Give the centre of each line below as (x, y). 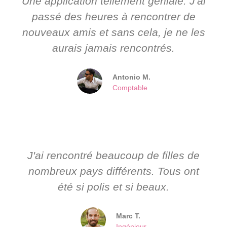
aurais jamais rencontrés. (113, 48)
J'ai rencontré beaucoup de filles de (113, 155)
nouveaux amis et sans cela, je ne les (113, 32)
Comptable (130, 87)
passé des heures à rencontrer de (113, 16)
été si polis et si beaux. (113, 186)
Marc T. (128, 216)
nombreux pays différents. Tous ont (113, 171)
